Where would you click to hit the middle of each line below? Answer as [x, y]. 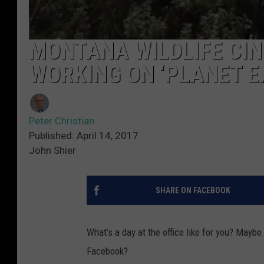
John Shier [52, 150]
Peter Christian [62, 121]
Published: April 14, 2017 [84, 136]
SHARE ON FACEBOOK [193, 190]
